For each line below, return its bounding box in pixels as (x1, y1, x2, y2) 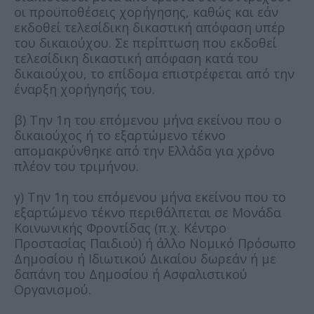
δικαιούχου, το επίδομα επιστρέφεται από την (14, 64, 294, 82)
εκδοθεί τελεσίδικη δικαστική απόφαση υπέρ (14, 18, 285, 36)
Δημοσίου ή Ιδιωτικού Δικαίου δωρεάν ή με (14, 250, 276, 267)
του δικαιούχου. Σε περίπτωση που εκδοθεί (14, 34, 277, 51)
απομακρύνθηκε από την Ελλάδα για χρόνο (14, 142, 275, 159)
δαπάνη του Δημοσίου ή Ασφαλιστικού (14, 265, 247, 282)
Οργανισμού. (14, 280, 91, 298)
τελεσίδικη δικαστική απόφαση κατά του (14, 49, 259, 67)
